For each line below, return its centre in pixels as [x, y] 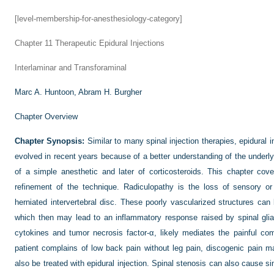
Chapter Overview [46, 117]
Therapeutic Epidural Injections [109, 43]
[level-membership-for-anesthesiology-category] [98, 19]
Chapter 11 [34, 43]
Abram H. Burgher [110, 92]
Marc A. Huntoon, [46, 92]
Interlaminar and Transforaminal [71, 68]
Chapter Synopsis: [50, 141]
